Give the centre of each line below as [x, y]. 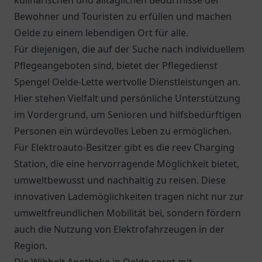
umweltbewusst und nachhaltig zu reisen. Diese [120, 180]
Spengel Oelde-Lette [59, 82]
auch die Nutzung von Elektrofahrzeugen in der [119, 229]
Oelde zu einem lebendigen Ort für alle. [101, 33]
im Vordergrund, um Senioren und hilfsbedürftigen [128, 115]
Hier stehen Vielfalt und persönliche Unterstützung [127, 98]
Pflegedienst [190, 65]
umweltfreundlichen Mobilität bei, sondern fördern [127, 213]
